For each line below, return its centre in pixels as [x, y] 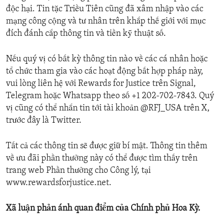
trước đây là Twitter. [44, 121]
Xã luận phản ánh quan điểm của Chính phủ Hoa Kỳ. [104, 209]
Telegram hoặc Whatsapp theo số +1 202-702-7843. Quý [110, 96]
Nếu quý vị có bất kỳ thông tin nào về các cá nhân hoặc [107, 59]
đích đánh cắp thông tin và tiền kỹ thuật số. [86, 34]
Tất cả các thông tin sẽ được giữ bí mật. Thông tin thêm [107, 146]
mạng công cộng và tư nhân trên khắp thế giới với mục [106, 22]
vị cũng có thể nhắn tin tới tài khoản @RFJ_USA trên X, [108, 109]
